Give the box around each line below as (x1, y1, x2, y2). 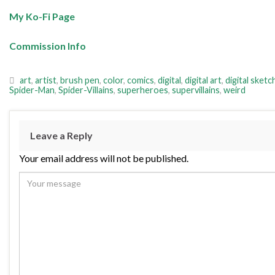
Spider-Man (9, 84, 55, 95)
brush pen (60, 74, 99, 85)
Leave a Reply (30, 129, 93, 141)
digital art (185, 74, 222, 85)
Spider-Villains (58, 84, 114, 95)
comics (127, 74, 154, 85)
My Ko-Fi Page (9, 10, 75, 22)
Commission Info (9, 39, 86, 52)
